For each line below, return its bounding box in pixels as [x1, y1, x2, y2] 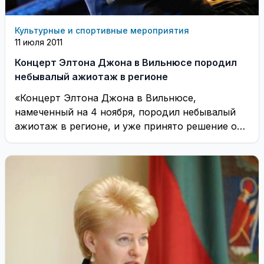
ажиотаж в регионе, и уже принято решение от [15, 120, 242, 132]
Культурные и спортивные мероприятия [15, 25, 189, 35]
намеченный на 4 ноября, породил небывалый [15, 105, 236, 118]
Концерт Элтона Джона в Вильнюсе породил [15, 56, 237, 68]
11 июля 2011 [15, 37, 62, 47]
